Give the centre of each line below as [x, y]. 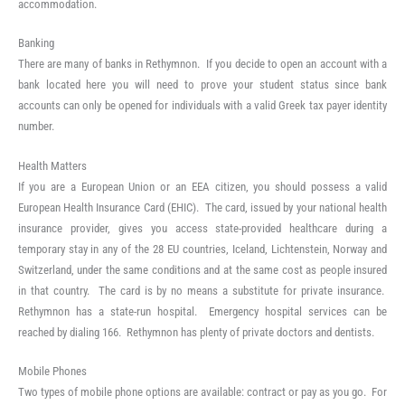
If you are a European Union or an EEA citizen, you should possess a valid [202, 186]
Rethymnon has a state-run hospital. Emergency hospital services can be [202, 311]
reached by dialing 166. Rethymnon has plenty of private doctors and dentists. [196, 332]
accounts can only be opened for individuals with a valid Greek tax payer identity [202, 106]
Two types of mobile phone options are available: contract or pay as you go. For [202, 392]
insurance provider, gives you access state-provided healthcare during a [202, 228]
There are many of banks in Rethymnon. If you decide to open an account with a [202, 64]
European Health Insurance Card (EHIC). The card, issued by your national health [202, 207]
